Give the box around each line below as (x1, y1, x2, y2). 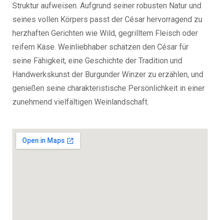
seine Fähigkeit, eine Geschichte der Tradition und (12, 55, 182, 65)
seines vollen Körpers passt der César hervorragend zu (12, 14, 202, 24)
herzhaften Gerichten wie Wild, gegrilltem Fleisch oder (12, 28, 198, 38)
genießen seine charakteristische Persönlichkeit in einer (12, 83, 205, 93)
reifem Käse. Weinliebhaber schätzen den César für (12, 42, 189, 52)
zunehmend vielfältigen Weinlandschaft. (12, 97, 149, 107)
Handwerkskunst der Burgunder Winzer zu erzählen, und (12, 69, 203, 79)
